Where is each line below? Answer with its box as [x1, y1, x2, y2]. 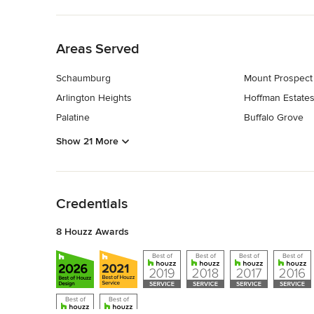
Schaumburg [56, 72, 111, 85]
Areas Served [56, 41, 139, 58]
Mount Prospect [243, 72, 313, 85]
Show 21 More [56, 135, 118, 147]
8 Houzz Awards [56, 225, 129, 238]
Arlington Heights [56, 92, 132, 104]
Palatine [56, 111, 90, 124]
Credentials [56, 195, 128, 212]
